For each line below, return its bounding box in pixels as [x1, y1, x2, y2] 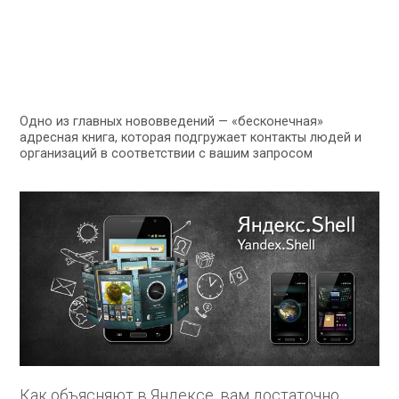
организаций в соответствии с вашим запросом [20, 145, 313, 161]
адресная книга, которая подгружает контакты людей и [20, 129, 362, 145]
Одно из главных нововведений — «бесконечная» [20, 113, 324, 129]
